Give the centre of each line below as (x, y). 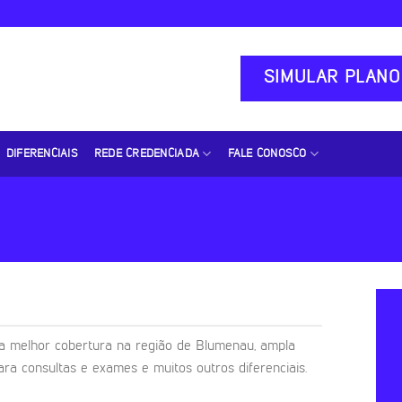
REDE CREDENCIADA (147, 153)
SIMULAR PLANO (332, 78)
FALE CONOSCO (267, 153)
